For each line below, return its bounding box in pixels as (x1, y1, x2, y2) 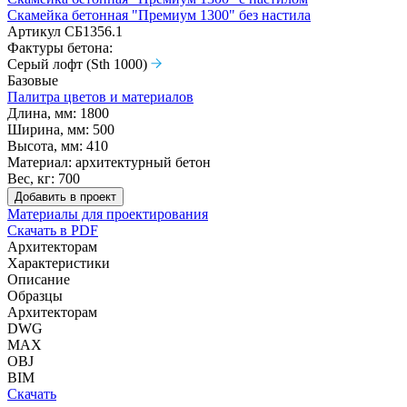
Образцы (7, 287, 63, 303)
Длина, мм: (7, 104, 76, 121)
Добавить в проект (15, 189, 116, 203)
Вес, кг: (7, 170, 55, 186)
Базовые (7, 72, 58, 88)
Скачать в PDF (7, 222, 98, 238)
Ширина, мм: (7, 121, 89, 137)
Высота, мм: (7, 137, 83, 154)
